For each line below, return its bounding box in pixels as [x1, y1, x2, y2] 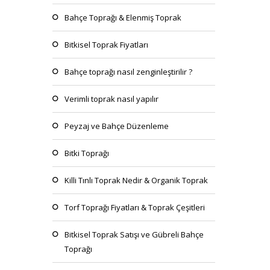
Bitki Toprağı [64, 148, 109, 159]
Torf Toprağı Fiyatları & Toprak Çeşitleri [64, 202, 205, 213]
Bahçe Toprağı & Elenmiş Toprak [64, 12, 181, 23]
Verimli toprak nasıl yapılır [64, 93, 159, 104]
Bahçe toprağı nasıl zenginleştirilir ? [64, 66, 192, 77]
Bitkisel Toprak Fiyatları [64, 39, 148, 50]
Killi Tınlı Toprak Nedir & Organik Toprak [64, 175, 208, 186]
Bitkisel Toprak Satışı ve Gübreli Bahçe [64, 229, 204, 240]
